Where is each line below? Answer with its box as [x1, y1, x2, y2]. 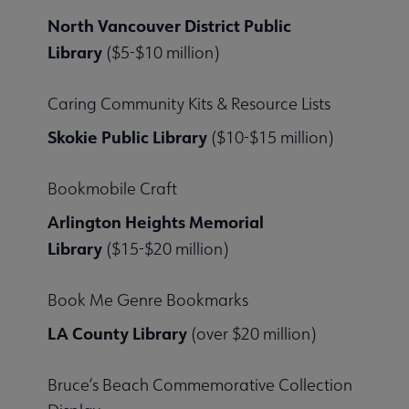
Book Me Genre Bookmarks [47, 289, 248, 311]
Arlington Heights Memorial [47, 211, 264, 234]
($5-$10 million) [102, 42, 219, 64]
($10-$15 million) [207, 127, 333, 149]
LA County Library [47, 322, 187, 345]
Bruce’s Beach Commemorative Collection [47, 374, 352, 396]
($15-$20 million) [102, 238, 232, 260]
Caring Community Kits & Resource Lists [47, 93, 330, 115]
